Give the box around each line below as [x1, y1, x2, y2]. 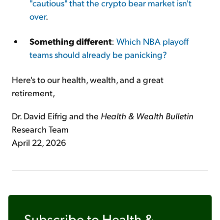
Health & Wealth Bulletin [101, 110, 193, 121]
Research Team [12, 123, 69, 135]
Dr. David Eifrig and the [12, 110, 101, 121]
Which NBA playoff [116, 35, 189, 47]
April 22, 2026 [12, 136, 66, 148]
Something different [29, 35, 111, 47]
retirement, [12, 86, 55, 98]
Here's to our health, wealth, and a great [12, 73, 164, 85]
